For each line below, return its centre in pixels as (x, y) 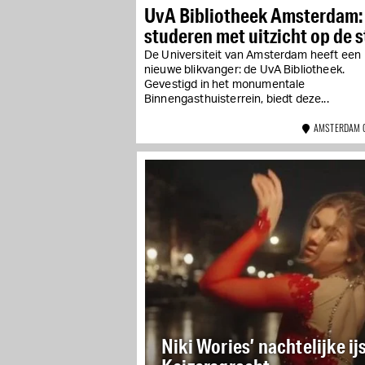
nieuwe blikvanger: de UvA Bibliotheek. (245, 70)
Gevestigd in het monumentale (225, 84)
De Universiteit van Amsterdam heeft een (253, 55)
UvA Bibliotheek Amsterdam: (254, 15)
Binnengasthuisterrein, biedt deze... (237, 99)
